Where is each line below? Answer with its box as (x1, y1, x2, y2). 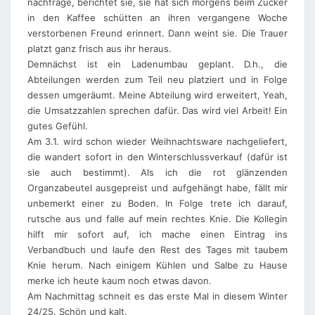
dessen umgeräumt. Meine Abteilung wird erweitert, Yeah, (27, 89, 288, 101)
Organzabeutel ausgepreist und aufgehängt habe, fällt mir (27, 181, 288, 193)
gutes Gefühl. (27, 120, 88, 131)
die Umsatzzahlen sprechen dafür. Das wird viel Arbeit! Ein (27, 104, 288, 116)
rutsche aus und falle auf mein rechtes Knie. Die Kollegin (27, 212, 288, 224)
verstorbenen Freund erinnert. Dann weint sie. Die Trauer (27, 27, 288, 39)
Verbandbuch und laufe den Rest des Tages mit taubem (27, 243, 288, 255)
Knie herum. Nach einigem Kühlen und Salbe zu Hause (27, 259, 288, 271)
